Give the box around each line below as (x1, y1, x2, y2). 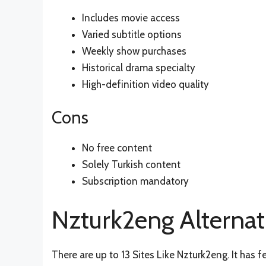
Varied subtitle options (82, 28, 182, 40)
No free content (82, 142, 152, 154)
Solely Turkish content (82, 159, 180, 171)
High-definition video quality (82, 78, 209, 90)
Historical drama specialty (82, 61, 195, 74)
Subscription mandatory (82, 175, 189, 188)
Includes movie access (82, 11, 180, 24)
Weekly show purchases (82, 45, 186, 57)
